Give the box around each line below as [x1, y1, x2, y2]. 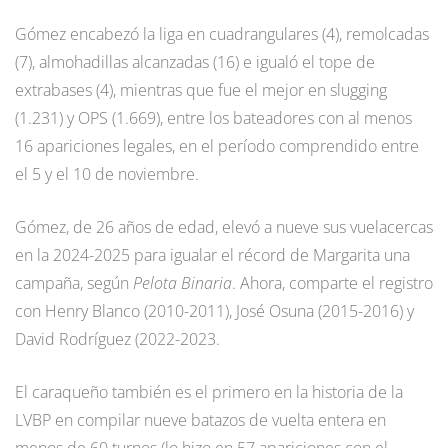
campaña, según [15, 272, 133, 295]
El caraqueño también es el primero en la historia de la [15, 381, 403, 404]
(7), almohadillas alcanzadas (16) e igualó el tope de [15, 51, 375, 74]
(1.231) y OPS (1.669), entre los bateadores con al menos [15, 107, 412, 130]
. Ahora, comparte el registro [232, 272, 433, 295]
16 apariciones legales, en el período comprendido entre [15, 135, 419, 158]
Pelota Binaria [133, 272, 232, 295]
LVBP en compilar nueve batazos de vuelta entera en [15, 409, 386, 432]
